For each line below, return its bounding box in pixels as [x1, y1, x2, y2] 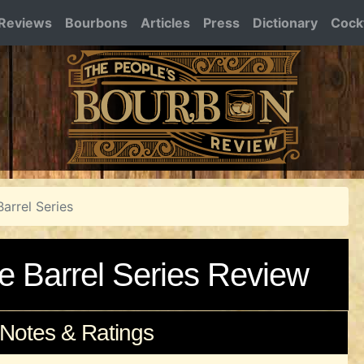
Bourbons [65, 15, 128, 31]
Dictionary [253, 15, 318, 31]
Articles [141, 15, 190, 31]
